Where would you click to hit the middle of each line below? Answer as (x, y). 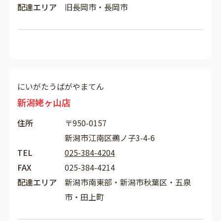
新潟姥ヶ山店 (44, 102)
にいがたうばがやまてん (61, 86)
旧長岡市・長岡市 (96, 7)
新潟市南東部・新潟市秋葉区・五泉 (128, 182)
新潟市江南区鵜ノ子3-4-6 (110, 138)
